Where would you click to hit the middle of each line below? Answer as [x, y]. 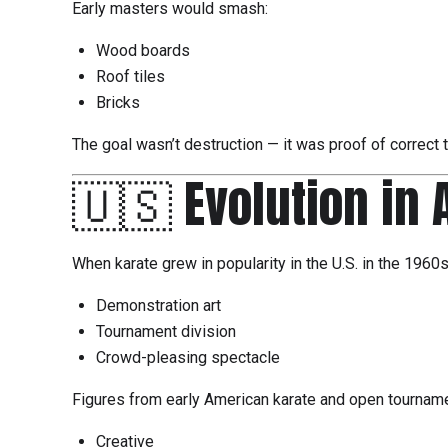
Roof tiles [130, 77]
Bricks [118, 103]
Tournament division [166, 332]
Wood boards [143, 51]
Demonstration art [158, 306]
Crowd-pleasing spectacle [188, 358]
